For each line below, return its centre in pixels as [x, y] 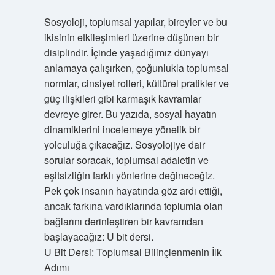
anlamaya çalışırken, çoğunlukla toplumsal [136, 68]
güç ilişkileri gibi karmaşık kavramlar [122, 99]
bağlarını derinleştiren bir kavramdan [123, 221]
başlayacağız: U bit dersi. [99, 237]
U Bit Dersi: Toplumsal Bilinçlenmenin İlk [133, 252]
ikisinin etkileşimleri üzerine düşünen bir [131, 37]
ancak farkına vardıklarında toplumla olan [133, 206]
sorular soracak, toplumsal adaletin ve [126, 160]
